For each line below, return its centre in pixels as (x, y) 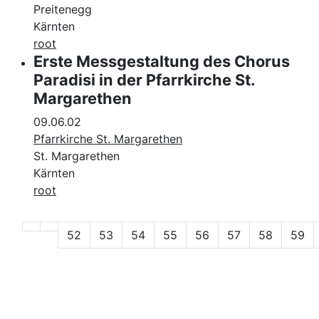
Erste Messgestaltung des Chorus (162, 62)
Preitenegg (63, 10)
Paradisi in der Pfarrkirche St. (144, 80)
